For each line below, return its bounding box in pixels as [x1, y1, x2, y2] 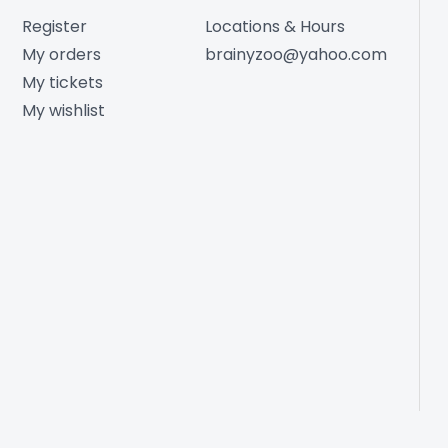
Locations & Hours [205, 15, 346, 39]
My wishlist [21, 99, 105, 123]
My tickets [21, 71, 103, 95]
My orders [21, 43, 101, 67]
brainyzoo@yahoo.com [205, 43, 388, 67]
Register [21, 15, 87, 39]
